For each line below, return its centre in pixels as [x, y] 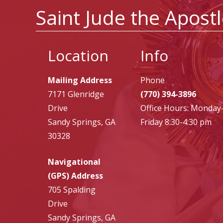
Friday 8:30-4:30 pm [176, 122]
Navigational [74, 162]
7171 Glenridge [76, 94]
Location [78, 56]
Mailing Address [80, 80]
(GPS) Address [75, 176]
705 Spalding [72, 190]
